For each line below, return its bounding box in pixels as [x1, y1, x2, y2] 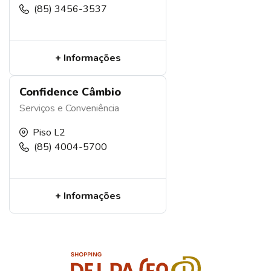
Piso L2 [33, 125, 65, 139]
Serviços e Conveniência [19, 101, 119, 115]
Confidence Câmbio [19, 84, 121, 99]
